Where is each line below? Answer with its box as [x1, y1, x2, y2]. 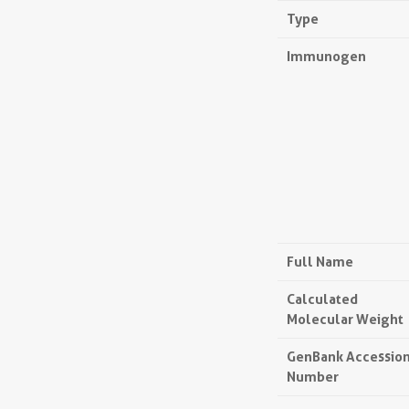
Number [287, 368, 339, 385]
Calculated [287, 290, 358, 308]
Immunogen [287, 47, 366, 65]
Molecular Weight [287, 310, 404, 328]
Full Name [287, 253, 353, 270]
